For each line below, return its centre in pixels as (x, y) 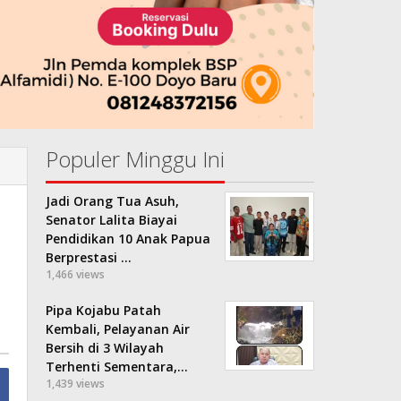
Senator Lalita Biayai (112, 219)
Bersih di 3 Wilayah (105, 347)
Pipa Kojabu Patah (104, 310)
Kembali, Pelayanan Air (118, 328)
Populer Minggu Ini (136, 158)
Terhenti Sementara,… (117, 366)
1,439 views (76, 383)
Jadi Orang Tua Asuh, (113, 200)
